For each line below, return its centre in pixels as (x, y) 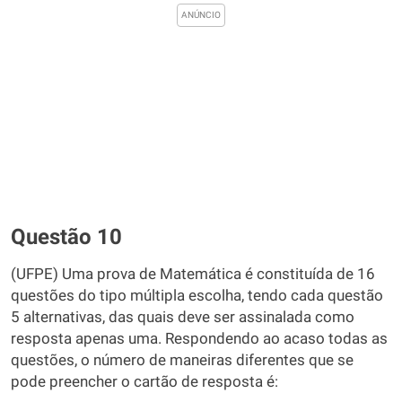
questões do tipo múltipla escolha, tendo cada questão (197, 296)
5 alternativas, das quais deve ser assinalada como (183, 317)
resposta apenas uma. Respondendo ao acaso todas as (199, 339)
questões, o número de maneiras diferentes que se (182, 360)
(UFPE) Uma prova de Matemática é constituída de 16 (193, 274)
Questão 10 (66, 237)
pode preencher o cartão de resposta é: (144, 382)
